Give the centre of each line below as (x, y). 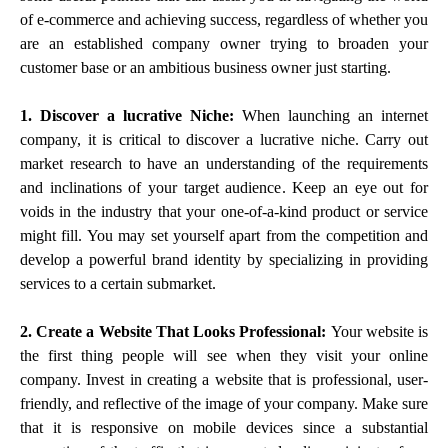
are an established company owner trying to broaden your (224, 43)
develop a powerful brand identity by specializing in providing (224, 259)
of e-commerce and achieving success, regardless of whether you (224, 19)
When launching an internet (335, 115)
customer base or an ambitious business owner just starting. (205, 67)
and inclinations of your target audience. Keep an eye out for (224, 187)
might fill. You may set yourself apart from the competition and (224, 235)
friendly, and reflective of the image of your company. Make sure (224, 403)
